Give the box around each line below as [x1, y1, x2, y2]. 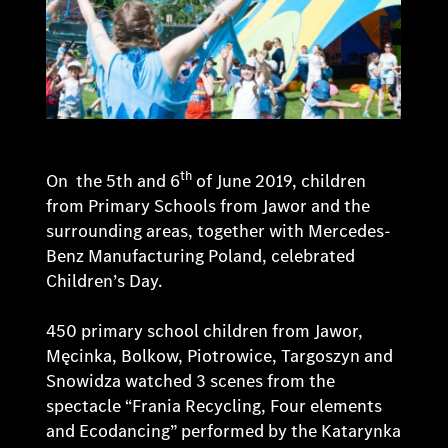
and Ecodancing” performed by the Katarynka [46, 418, 402, 443]
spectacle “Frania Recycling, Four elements [46, 393, 383, 418]
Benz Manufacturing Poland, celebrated [46, 243, 356, 268]
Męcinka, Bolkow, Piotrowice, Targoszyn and [46, 343, 394, 368]
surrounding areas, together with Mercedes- [46, 218, 392, 243]
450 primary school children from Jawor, [46, 318, 364, 343]
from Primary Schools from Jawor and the [46, 193, 371, 218]
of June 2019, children [192, 168, 367, 193]
